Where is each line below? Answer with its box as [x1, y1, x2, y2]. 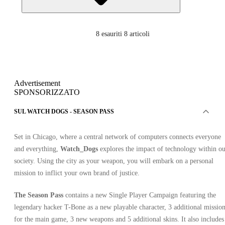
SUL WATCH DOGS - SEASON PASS [14, 108, 114, 116]
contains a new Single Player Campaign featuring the [63, 191, 216, 199]
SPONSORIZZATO [14, 88, 80, 97]
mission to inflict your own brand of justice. [14, 169, 140, 177]
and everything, [14, 145, 60, 153]
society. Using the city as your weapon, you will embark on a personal [14, 157, 213, 165]
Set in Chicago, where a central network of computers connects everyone [14, 133, 221, 141]
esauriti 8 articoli [101, 30, 150, 38]
